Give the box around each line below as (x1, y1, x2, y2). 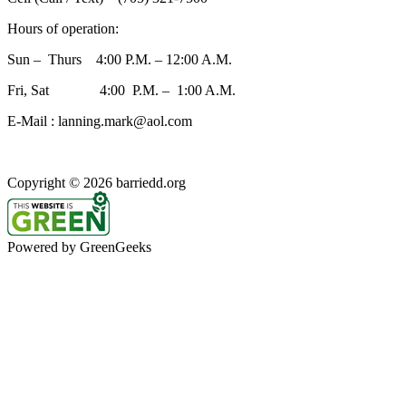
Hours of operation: (7, 20, 119, 36)
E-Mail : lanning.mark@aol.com (7, 112, 192, 129)
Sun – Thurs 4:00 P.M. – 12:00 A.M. (7, 51, 232, 67)
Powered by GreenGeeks (7, 238, 151, 255)
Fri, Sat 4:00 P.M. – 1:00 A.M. (7, 82, 236, 98)
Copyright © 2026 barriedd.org (7, 174, 186, 190)
